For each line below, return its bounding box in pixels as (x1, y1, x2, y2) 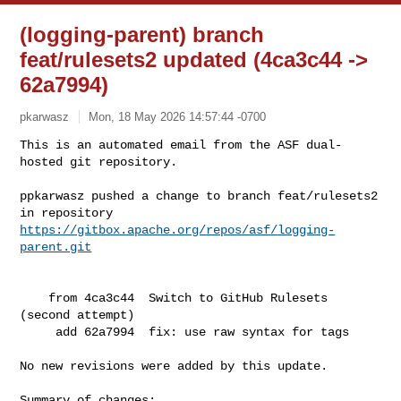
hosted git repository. (20, 154, 178, 169)
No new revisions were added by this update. (20, 358, 328, 373)
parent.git (20, 239, 92, 254)
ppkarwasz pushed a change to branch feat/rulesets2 (20, 188, 379, 203)
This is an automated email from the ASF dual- (20, 137, 343, 152)
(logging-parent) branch (20, 22, 265, 47)
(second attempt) (20, 307, 135, 322)
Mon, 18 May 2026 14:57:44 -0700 (89, 109, 267, 124)
